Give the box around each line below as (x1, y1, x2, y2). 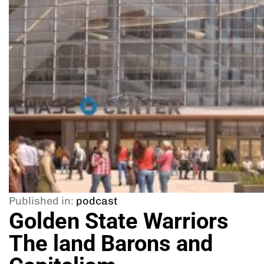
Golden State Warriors (9, 208, 229, 234)
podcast (76, 194, 118, 207)
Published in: (9, 194, 74, 207)
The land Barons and (9, 230, 213, 256)
